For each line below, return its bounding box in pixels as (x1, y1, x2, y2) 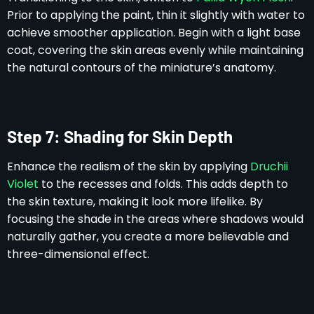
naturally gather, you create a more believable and (7, 228, 289, 245)
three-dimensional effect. (7, 245, 149, 262)
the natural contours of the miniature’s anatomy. (7, 59, 276, 76)
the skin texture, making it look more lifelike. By (7, 193, 263, 210)
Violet (7, 175, 39, 192)
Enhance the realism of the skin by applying (7, 158, 250, 175)
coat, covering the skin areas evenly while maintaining (7, 41, 303, 58)
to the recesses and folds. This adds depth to (39, 175, 288, 192)
